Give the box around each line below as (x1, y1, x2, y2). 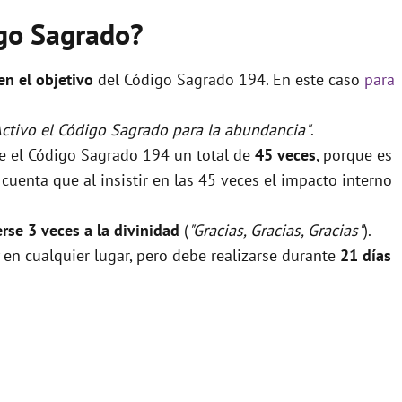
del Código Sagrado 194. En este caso (93, 68, 364, 90)
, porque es (316, 144, 392, 165)
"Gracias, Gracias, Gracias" (188, 219, 363, 240)
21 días (340, 244, 391, 266)
